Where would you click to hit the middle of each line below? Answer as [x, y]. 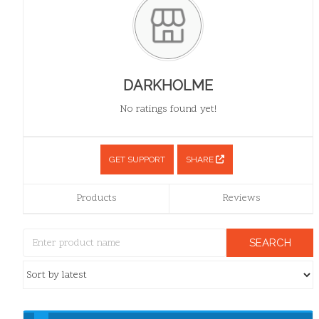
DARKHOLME [168, 86]
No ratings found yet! [168, 110]
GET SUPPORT [137, 160]
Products [96, 199]
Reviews [241, 199]
